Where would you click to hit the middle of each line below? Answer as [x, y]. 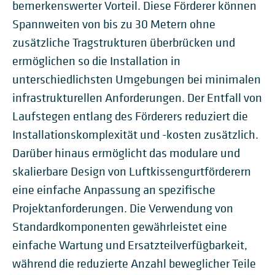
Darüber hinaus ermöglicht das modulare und [126, 153]
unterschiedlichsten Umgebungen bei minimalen [137, 79]
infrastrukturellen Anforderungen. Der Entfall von [137, 98]
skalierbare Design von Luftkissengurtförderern [132, 172]
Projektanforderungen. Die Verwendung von [123, 208]
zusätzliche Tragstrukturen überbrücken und [124, 43]
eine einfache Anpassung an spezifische [114, 190]
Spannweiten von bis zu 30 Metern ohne [114, 24]
